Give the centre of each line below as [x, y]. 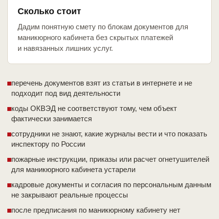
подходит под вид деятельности [66, 93]
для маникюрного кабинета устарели [73, 170]
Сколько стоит [49, 11]
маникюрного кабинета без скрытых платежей [95, 38]
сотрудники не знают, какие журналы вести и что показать [109, 134]
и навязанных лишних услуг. [65, 48]
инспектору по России [48, 144]
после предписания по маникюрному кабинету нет [96, 210]
